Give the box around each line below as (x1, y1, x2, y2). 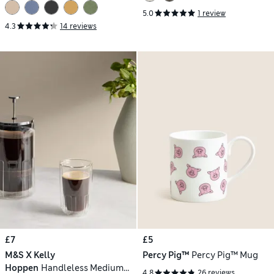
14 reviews (60, 21, 97, 31)
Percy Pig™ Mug (191, 249, 258, 261)
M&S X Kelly (5, 249, 55, 261)
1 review (198, 8, 226, 18)
